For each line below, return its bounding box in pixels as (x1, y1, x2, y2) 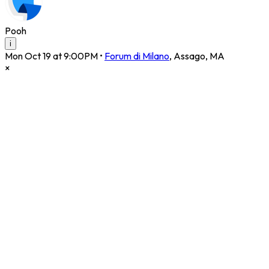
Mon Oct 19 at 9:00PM (5, 50, 98, 62)
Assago (174, 50, 205, 62)
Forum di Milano (104, 50, 169, 62)
